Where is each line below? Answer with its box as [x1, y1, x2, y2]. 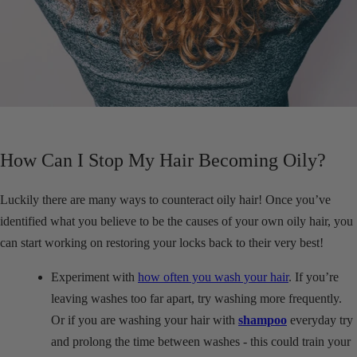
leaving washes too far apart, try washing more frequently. [51, 291, 342, 305]
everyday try [287, 312, 353, 327]
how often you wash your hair [138, 269, 288, 284]
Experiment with [51, 269, 138, 284]
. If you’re [288, 269, 339, 284]
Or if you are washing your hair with [51, 312, 238, 327]
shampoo [238, 312, 287, 327]
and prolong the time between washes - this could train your [51, 334, 351, 348]
